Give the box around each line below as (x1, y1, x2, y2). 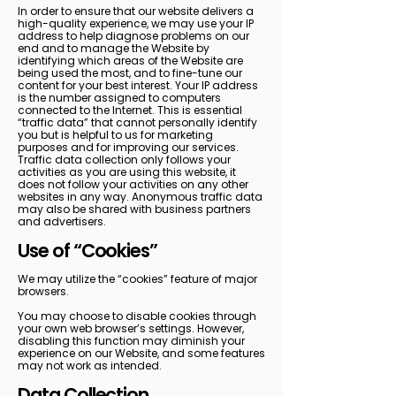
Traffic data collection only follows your (18, 152, 231, 167)
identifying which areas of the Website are (18, 53, 243, 68)
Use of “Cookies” (18, 238, 158, 263)
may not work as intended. (18, 358, 162, 373)
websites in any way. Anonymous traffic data (18, 189, 263, 204)
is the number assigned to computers (18, 90, 221, 105)
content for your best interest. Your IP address (18, 78, 258, 93)
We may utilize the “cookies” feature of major (18, 271, 257, 286)
